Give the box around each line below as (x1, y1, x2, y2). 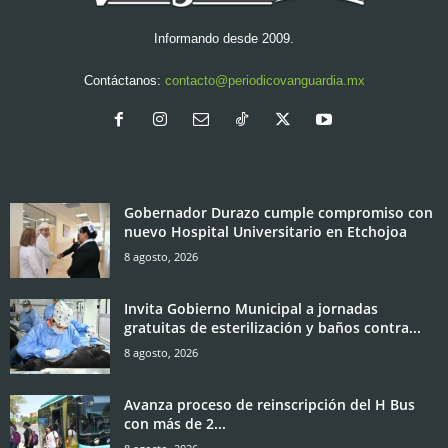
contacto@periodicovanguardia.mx (164, 73, 365, 89)
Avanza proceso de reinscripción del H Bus (124, 395, 415, 415)
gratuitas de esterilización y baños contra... (124, 318, 421, 338)
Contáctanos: (83, 73, 165, 89)
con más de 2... (124, 414, 226, 434)
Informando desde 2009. (154, 31, 294, 47)
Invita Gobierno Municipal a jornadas (124, 299, 378, 319)
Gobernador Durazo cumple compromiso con (124, 203, 433, 223)
